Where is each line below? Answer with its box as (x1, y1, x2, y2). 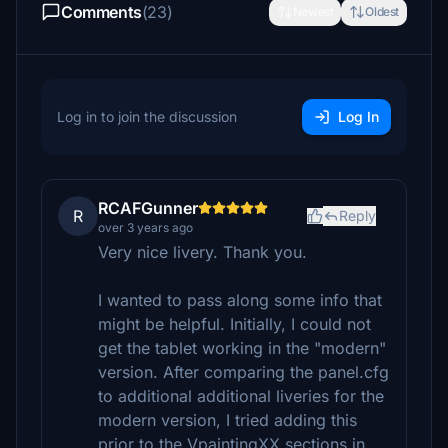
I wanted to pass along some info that (98, 290, 382, 310)
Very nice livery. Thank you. (98, 242, 307, 262)
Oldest (365, 4, 399, 19)
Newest (292, 4, 334, 19)
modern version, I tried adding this (98, 410, 357, 430)
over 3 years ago (98, 220, 193, 235)
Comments (61, 2, 142, 22)
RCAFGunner (98, 198, 198, 218)
